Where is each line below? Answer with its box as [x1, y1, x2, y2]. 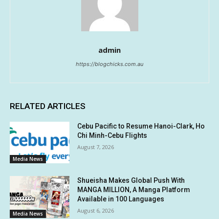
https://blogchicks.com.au [76, 60, 143, 67]
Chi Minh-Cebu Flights [77, 131, 148, 139]
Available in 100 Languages [77, 195, 165, 203]
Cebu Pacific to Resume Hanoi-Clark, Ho [77, 122, 205, 130]
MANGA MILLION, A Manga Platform [77, 186, 191, 194]
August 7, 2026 [77, 143, 114, 151]
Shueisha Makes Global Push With [77, 176, 185, 185]
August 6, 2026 [77, 207, 114, 215]
